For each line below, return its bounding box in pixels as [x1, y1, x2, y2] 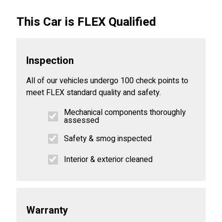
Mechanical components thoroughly [64, 107, 186, 119]
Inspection [26, 54, 74, 68]
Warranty [26, 203, 68, 218]
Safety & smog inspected [64, 133, 152, 145]
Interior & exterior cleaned [64, 154, 153, 166]
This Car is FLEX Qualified [16, 13, 156, 31]
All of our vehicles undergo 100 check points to [26, 75, 188, 87]
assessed [64, 114, 99, 127]
